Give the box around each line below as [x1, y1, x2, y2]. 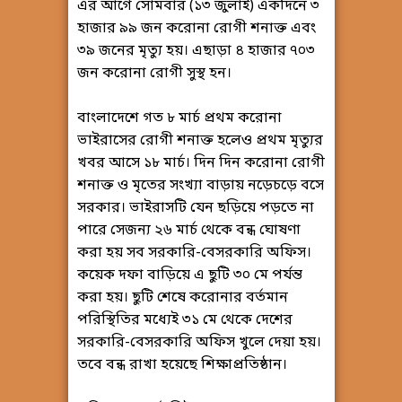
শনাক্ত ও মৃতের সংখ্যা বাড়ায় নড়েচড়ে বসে [76, 176, 324, 197]
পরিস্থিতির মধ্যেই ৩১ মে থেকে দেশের [76, 310, 293, 331]
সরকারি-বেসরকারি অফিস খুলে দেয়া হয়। [76, 333, 321, 354]
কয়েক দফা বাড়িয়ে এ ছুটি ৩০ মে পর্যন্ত [76, 266, 302, 286]
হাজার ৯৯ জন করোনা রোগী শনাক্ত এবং [76, 19, 316, 39]
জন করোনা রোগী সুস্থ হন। [76, 64, 232, 84]
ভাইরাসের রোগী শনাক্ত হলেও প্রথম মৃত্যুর [76, 131, 323, 152]
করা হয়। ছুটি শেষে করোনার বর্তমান [76, 288, 288, 309]
